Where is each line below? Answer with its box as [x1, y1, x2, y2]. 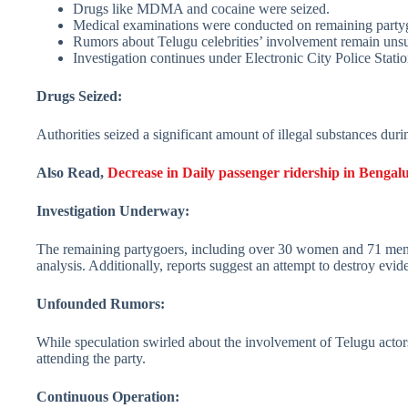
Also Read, [36, 165, 107, 181]
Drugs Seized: [36, 88, 122, 105]
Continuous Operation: [36, 389, 179, 405]
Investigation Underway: [36, 203, 189, 219]
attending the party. [36, 351, 146, 367]
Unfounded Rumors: [36, 296, 165, 312]
